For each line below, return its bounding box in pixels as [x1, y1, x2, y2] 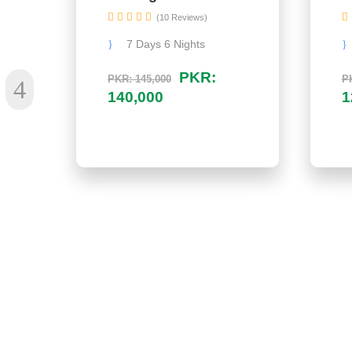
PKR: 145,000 [108, 73, 171, 85]
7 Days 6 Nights [126, 38, 205, 50]
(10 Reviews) [156, 13, 207, 22]
